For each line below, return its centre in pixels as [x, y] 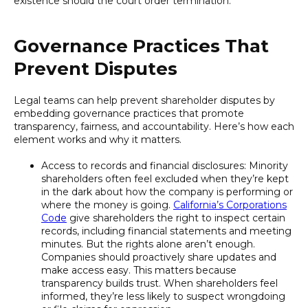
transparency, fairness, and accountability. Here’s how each [154, 126]
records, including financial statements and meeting [166, 231]
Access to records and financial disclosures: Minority [165, 165]
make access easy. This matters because [139, 270]
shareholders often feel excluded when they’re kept [165, 178]
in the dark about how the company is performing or [167, 191]
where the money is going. [107, 205]
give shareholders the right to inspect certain [176, 218]
